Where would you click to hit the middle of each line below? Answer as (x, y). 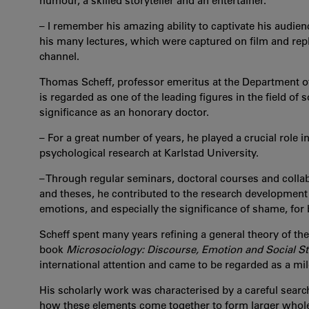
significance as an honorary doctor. (124, 112)
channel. (59, 56)
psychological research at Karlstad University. (150, 153)
